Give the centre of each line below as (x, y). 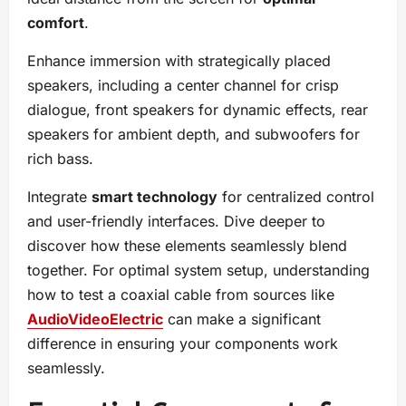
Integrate (59, 197)
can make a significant (242, 319)
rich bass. (63, 159)
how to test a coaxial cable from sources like (181, 295)
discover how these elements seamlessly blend (187, 246)
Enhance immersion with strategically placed (179, 61)
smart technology (155, 197)
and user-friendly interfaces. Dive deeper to (176, 222)
